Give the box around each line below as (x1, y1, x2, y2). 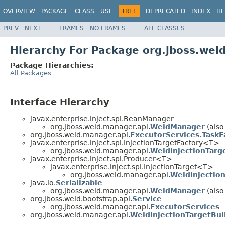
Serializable (56, 179, 102, 187)
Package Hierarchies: (10, 61, 94, 69)
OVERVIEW (3, 8, 35, 15)
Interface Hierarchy (10, 96, 109, 107)
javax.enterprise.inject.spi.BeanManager (30, 115, 174, 123)
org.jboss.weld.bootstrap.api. (30, 195, 132, 203)
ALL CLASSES (144, 24, 185, 32)
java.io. (30, 179, 56, 187)
